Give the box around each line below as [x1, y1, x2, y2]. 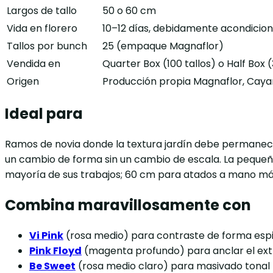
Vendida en [7, 57, 60, 71]
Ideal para [5, 104, 83, 124]
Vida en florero [7, 21, 77, 36]
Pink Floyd [29, 244, 82, 258]
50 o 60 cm [102, 4, 156, 18]
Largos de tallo [7, 4, 77, 18]
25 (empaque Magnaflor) [102, 39, 224, 54]
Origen [7, 74, 39, 89]
